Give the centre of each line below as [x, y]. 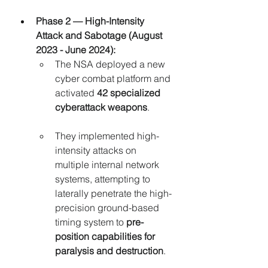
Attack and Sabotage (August [100, 36]
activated [76, 93]
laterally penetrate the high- [113, 194]
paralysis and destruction [109, 251]
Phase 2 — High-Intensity [91, 21]
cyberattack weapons [101, 107]
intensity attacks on [97, 150]
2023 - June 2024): [76, 50]
